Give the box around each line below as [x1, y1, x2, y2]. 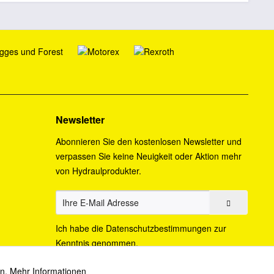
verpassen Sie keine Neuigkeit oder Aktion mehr [56, 150, 242, 162]
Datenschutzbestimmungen [106, 222, 212, 234]
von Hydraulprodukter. [56, 165, 141, 177]
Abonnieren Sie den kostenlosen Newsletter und [56, 135, 242, 147]
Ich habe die [56, 222, 106, 234]
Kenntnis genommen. [56, 237, 138, 249]
